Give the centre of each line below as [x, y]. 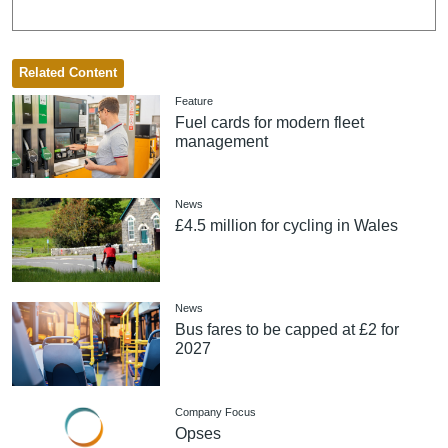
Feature [194, 100]
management [222, 141]
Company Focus [216, 411]
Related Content [67, 72]
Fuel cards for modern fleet [270, 122]
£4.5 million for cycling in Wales [287, 226]
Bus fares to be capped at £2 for [287, 330]
